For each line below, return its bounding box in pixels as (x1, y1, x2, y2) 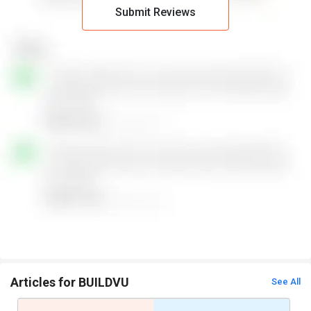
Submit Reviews (115, 5, 196, 19)
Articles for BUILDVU (10, 275, 129, 290)
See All (271, 276, 301, 287)
